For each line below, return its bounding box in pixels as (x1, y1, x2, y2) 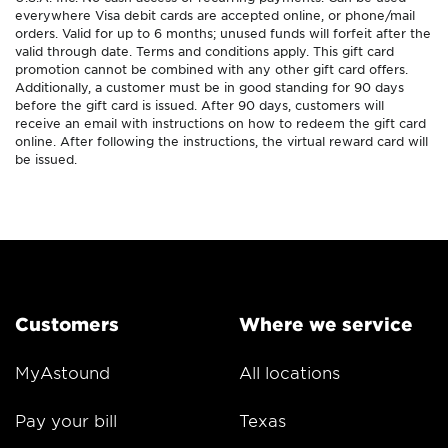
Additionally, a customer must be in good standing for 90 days (15, 78, 404, 95)
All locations (239, 361, 340, 382)
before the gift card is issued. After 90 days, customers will (15, 96, 384, 113)
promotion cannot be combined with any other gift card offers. (15, 60, 408, 77)
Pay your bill (15, 409, 117, 430)
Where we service (239, 312, 413, 335)
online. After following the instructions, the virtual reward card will (15, 132, 428, 149)
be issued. (15, 150, 77, 167)
